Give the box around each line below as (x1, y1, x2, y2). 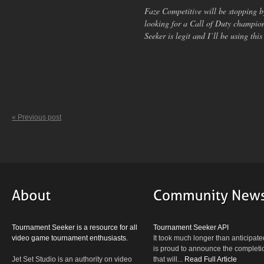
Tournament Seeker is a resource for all (12, 223, 137, 232)
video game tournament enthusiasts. (12, 234, 128, 243)
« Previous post (12, 113, 61, 122)
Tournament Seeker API (153, 223, 229, 232)
